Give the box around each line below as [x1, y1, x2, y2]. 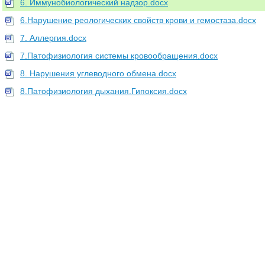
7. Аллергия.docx [20, 33, 86, 43]
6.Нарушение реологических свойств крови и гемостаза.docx [20, 15, 256, 25]
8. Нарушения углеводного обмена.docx [20, 69, 176, 78]
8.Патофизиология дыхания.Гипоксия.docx [20, 86, 187, 96]
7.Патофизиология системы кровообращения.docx [20, 51, 218, 60]
